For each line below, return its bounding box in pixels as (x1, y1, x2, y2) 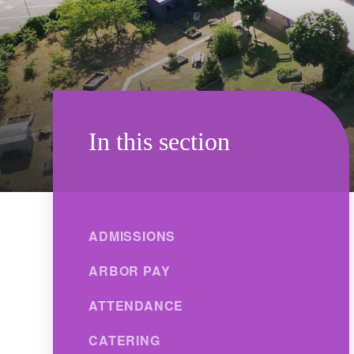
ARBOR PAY (88, 261, 171, 280)
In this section (88, 126, 231, 156)
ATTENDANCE (88, 296, 184, 314)
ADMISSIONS (88, 226, 176, 245)
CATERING (88, 330, 160, 349)
